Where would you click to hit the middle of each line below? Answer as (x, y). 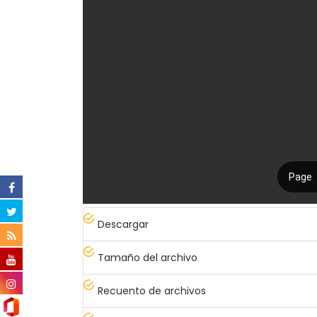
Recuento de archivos (152, 291)
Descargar (123, 224)
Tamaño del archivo (148, 258)
